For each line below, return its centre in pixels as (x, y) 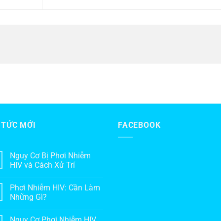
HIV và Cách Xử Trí (42, 165)
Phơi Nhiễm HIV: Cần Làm (55, 187)
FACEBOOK (139, 125)
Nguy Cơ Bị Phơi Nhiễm (50, 155)
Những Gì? (28, 197)
